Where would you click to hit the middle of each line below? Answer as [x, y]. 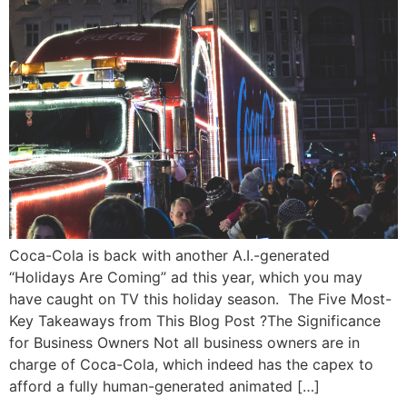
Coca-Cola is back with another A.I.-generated [169, 256]
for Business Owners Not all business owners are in [184, 343]
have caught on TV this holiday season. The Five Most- [200, 299]
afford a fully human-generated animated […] [164, 387]
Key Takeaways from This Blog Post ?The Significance [195, 321]
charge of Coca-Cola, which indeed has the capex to [191, 365]
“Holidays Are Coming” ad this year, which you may [186, 278]
